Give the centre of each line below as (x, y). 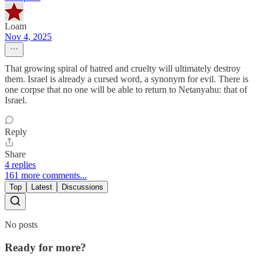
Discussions (82, 187)
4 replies (20, 165)
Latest (42, 187)
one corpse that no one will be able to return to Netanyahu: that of (126, 90)
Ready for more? (45, 248)
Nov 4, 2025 (28, 37)
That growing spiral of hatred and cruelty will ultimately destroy (123, 69)
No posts (21, 225)
